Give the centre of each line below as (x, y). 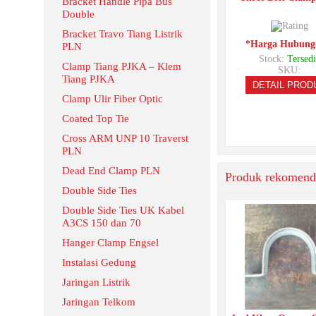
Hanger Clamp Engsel (110, 243)
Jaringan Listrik (96, 282)
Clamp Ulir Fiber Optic (113, 99)
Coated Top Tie (96, 119)
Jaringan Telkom (99, 302)
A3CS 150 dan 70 (102, 223)
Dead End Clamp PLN (111, 171)
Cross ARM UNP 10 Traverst (125, 138)
